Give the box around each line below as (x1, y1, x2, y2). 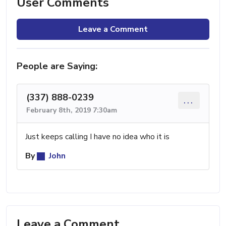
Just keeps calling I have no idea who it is (25, 131, 169, 142)
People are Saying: (17, 60, 97, 72)
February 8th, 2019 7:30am (26, 105, 117, 115)
